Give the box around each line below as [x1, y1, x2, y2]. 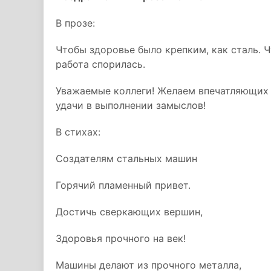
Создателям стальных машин [56, 152, 197, 165]
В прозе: [56, 17, 95, 29]
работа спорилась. [56, 58, 145, 70]
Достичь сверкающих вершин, [56, 206, 203, 218]
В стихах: [56, 126, 100, 138]
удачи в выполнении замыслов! [56, 99, 206, 111]
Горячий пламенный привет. [56, 179, 191, 191]
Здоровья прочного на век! [56, 232, 186, 244]
